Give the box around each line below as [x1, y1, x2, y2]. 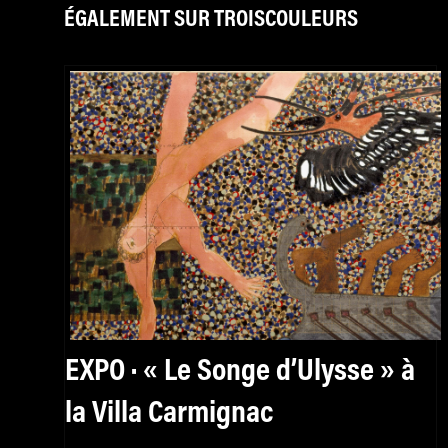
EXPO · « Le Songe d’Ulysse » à [65, 355, 415, 388]
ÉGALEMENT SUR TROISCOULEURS [64, 8, 358, 32]
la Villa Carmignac [65, 397, 273, 430]
